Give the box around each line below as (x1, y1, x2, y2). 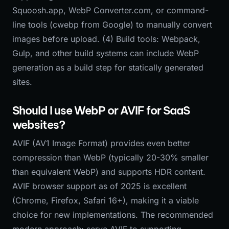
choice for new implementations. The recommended (12, 210, 213, 220)
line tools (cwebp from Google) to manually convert (12, 19, 212, 30)
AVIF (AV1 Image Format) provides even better (12, 138, 190, 148)
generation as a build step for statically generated (12, 62, 203, 73)
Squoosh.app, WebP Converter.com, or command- (12, 5, 209, 15)
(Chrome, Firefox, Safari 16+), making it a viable (12, 195, 199, 205)
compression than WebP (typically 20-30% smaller (12, 152, 209, 163)
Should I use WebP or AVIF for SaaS (12, 103, 190, 118)
